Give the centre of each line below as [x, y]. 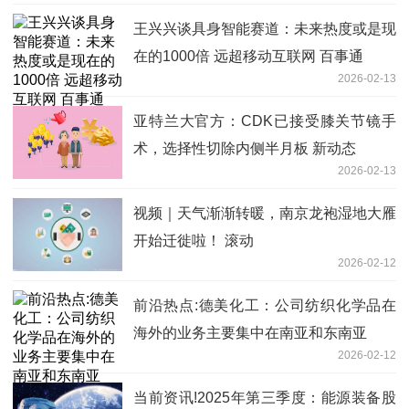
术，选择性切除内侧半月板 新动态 [245, 148]
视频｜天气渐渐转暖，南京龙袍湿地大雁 [265, 213]
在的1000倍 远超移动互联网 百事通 [248, 56]
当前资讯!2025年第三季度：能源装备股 [265, 397]
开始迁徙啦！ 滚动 [194, 240]
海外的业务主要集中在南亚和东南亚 [250, 332]
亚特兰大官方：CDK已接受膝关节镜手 [265, 121]
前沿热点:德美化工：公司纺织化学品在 [265, 305]
